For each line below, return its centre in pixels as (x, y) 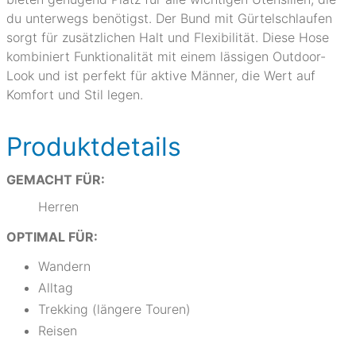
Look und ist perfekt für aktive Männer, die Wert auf (161, 75)
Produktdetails (94, 147)
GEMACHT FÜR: (56, 180)
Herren (58, 207)
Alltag (56, 288)
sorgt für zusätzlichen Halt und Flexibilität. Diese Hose (168, 37)
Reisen (58, 331)
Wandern (64, 266)
